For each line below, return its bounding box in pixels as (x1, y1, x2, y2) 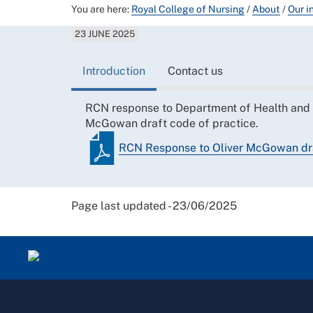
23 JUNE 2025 (75, 29, 136, 39)
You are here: (71, 3, 131, 15)
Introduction (82, 64, 145, 78)
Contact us (168, 64, 223, 78)
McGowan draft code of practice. (85, 116, 259, 130)
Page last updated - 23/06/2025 (71, 198, 237, 212)
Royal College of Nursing (131, 3, 245, 15)
